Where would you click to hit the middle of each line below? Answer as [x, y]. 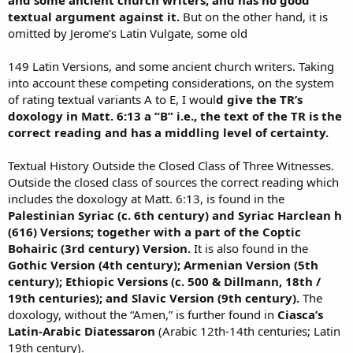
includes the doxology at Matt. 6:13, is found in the [146, 198]
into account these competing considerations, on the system [171, 82]
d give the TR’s [259, 99]
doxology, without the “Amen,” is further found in [141, 314]
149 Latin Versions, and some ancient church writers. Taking [171, 66]
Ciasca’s [299, 314]
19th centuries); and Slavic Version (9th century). [154, 297]
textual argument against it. [95, 16]
